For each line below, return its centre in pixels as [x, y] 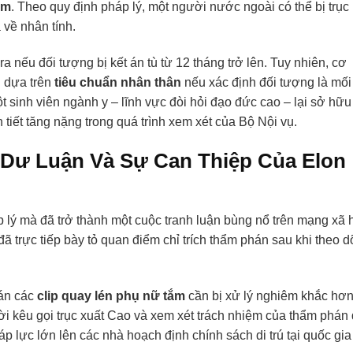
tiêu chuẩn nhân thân [118, 83]
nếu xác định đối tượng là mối [266, 83]
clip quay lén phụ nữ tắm [111, 295]
